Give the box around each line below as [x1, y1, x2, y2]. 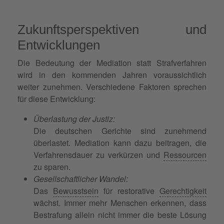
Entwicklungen [17, 37, 100, 52]
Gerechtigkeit [159, 184, 206, 196]
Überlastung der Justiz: [33, 112, 115, 124]
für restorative [98, 184, 159, 196]
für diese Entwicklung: [17, 92, 95, 104]
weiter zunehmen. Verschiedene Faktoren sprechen [17, 80, 206, 92]
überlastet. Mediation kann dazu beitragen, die [33, 136, 206, 148]
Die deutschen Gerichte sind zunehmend [33, 124, 206, 136]
